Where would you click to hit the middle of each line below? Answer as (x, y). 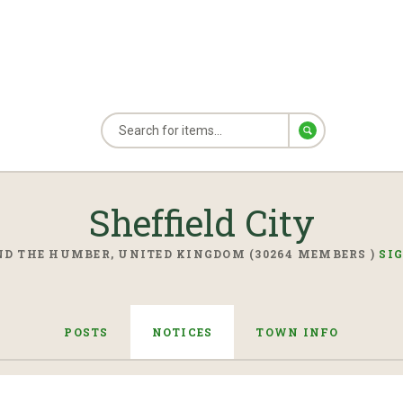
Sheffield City (201, 223)
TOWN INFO (297, 332)
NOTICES (182, 332)
